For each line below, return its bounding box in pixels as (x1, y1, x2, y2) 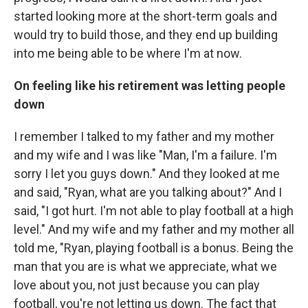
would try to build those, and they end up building (14, 27, 278, 42)
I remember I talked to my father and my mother (14, 129, 274, 144)
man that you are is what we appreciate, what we (14, 259, 277, 274)
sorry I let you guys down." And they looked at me (14, 166, 280, 181)
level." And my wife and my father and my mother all (14, 222, 294, 236)
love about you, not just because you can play (14, 278, 260, 292)
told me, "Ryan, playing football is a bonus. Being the (14, 241, 294, 255)
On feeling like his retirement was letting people (14, 78, 285, 93)
